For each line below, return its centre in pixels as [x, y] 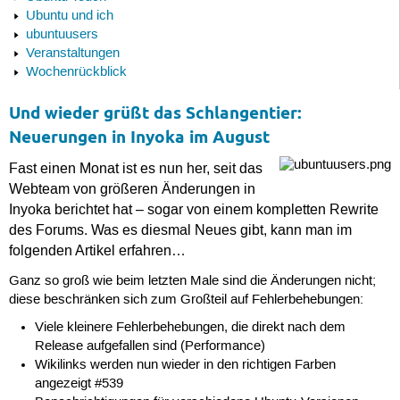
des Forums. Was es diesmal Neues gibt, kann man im [180, 231]
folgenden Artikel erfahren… [97, 251]
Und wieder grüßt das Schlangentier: [155, 113]
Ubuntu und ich [69, 17]
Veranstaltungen [72, 54]
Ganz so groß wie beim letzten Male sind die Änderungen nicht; [192, 281]
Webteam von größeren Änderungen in [132, 190]
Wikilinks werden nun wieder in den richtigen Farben [186, 366]
